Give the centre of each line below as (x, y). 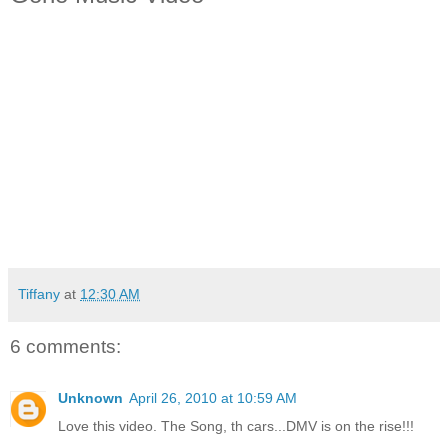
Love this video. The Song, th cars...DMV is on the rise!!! (236, 426)
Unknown (90, 398)
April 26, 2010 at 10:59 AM (213, 398)
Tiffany (39, 294)
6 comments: (65, 347)
